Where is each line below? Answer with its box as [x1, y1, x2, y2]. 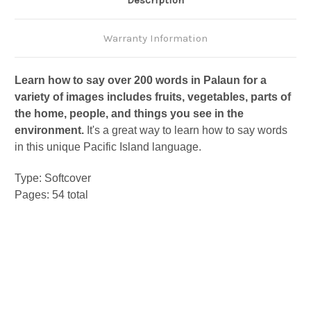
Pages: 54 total [15, 189, 88, 201]
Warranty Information [103, 32, 208, 45]
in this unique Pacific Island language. [15, 141, 201, 153]
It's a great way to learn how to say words [84, 124, 287, 137]
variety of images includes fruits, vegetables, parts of [15, 91, 291, 103]
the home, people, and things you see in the [15, 108, 244, 120]
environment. [15, 124, 84, 137]
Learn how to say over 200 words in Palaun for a [15, 74, 267, 87]
